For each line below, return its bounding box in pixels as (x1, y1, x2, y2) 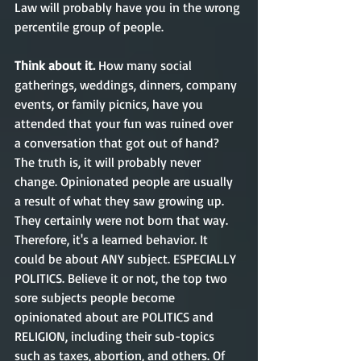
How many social (98, 57, 195, 73)
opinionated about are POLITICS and (15, 309, 217, 325)
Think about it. (15, 57, 98, 73)
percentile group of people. (15, 19, 170, 35)
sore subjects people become (15, 289, 178, 305)
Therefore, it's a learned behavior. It (15, 231, 211, 247)
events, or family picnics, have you (15, 96, 206, 112)
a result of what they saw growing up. (15, 193, 227, 209)
